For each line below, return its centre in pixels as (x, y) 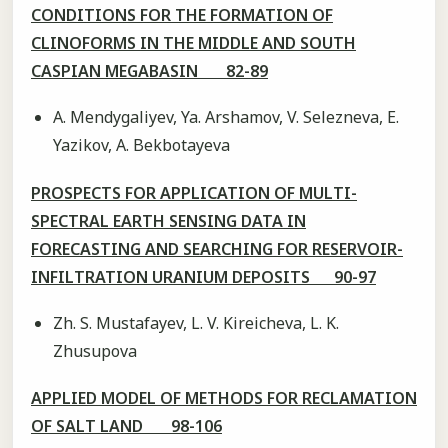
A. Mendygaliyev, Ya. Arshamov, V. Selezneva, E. (225, 117)
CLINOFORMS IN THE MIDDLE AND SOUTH (193, 42)
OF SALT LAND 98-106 (126, 426)
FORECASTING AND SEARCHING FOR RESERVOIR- (217, 248)
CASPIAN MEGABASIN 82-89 (149, 70)
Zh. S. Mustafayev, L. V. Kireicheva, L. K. (195, 322)
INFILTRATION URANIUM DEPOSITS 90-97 (203, 276)
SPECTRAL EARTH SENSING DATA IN (168, 220)
